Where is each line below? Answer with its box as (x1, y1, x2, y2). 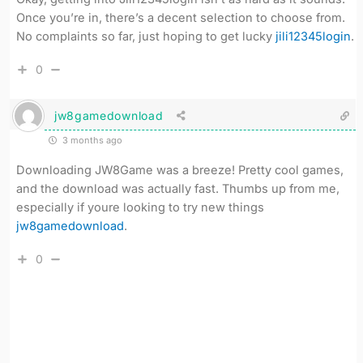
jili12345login (275, 28, 351, 44)
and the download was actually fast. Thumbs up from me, (15, 181, 340, 196)
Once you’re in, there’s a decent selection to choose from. (15, 10, 345, 25)
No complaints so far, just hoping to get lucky (15, 28, 275, 44)
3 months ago (59, 134, 122, 146)
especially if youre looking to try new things (15, 199, 264, 215)
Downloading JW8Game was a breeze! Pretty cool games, (15, 162, 344, 177)
